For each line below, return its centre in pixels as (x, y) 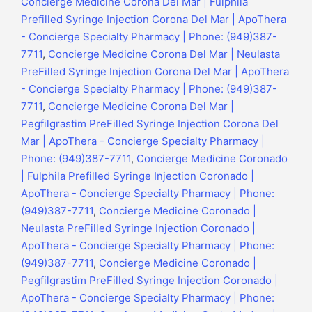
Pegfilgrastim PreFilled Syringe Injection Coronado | (149, 281)
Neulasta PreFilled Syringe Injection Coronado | (138, 228)
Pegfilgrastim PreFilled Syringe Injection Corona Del (150, 124)
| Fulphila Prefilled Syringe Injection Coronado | (138, 176)
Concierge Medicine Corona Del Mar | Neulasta (164, 54)
